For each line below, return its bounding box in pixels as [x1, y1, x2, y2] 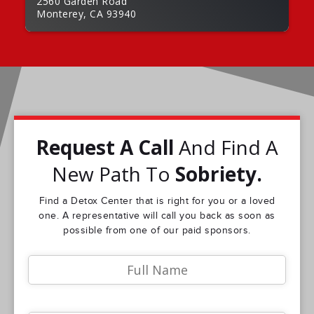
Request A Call [36, 134, 174, 161]
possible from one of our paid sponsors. [63, 225, 251, 236]
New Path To [52, 161, 175, 187]
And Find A [174, 134, 278, 161]
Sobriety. [175, 161, 262, 187]
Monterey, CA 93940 [36, 7, 136, 20]
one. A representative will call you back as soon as [39, 210, 275, 221]
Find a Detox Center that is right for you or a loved [39, 196, 275, 207]
